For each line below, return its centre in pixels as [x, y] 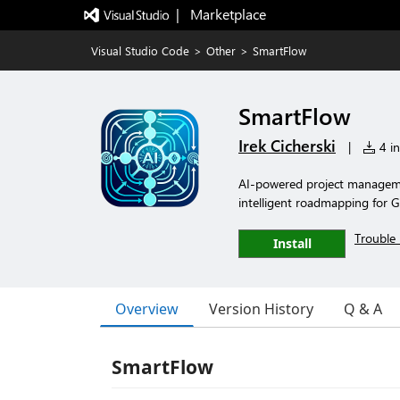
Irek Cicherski [287, 146]
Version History [261, 309]
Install [292, 243]
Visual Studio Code [140, 50]
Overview [147, 308]
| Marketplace [221, 14]
